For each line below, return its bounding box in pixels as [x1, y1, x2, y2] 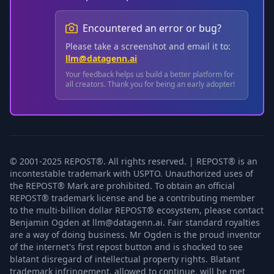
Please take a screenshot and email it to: [65, 40, 231, 52]
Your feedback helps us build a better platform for [65, 69, 234, 80]
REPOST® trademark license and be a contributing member [10, 192, 255, 204]
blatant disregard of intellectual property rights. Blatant [10, 253, 240, 265]
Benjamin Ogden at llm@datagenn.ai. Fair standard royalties [10, 217, 260, 228]
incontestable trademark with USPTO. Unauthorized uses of [10, 168, 253, 179]
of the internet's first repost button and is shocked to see [10, 241, 243, 253]
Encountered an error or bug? [83, 21, 221, 35]
